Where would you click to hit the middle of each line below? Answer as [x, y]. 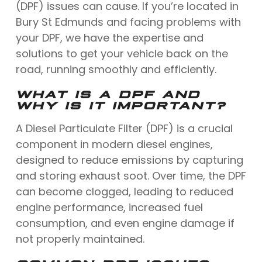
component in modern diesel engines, [114, 144]
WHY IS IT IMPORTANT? [121, 104]
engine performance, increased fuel [109, 207]
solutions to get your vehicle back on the [122, 53]
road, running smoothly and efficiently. [116, 69]
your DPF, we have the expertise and [109, 37]
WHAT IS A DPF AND [108, 93]
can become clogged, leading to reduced [124, 191]
